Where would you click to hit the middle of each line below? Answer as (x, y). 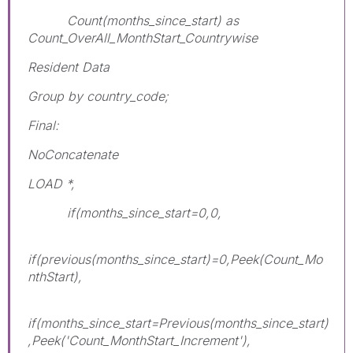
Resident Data (69, 67)
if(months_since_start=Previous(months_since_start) (178, 323)
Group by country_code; (98, 96)
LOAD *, (51, 183)
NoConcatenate (73, 154)
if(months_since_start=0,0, (124, 212)
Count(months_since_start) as (133, 20)
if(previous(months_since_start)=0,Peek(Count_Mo (175, 259)
